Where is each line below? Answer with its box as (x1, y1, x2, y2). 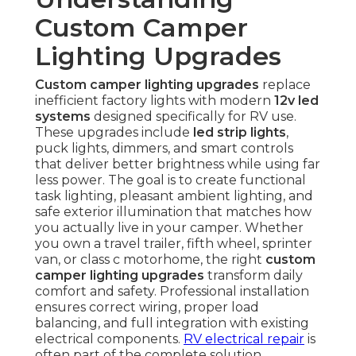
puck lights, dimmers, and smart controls (35, 141, 293, 157)
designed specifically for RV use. (91, 109, 296, 125)
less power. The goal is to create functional (35, 172, 306, 188)
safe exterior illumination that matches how (35, 204, 311, 220)
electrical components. (35, 331, 184, 347)
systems (35, 109, 91, 125)
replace (259, 77, 311, 93)
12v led (274, 93, 319, 109)
